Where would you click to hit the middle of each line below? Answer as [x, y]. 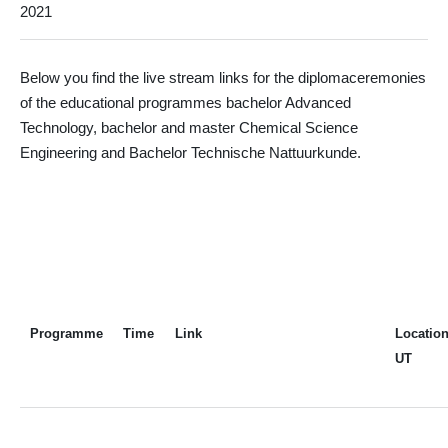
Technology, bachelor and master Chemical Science [189, 127]
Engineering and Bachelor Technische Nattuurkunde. [190, 152]
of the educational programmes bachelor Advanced [185, 102]
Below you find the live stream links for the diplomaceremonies [223, 77]
